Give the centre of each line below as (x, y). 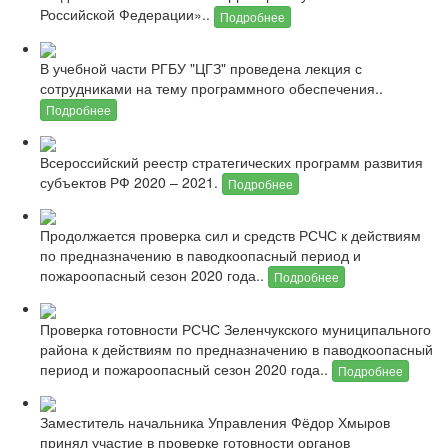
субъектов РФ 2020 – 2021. (131, 181)
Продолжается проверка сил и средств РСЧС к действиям (230, 235)
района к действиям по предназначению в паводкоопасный (236, 348)
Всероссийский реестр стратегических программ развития (231, 161)
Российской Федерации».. (127, 14)
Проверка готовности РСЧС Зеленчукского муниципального (235, 328)
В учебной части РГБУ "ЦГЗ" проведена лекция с (201, 67)
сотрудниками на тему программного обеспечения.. (211, 87)
